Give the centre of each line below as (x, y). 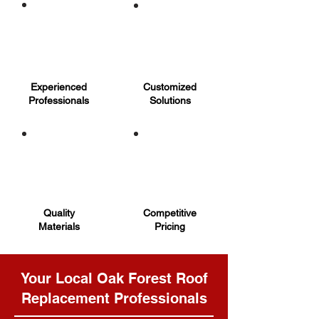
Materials (59, 226)
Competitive (170, 213)
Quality (59, 213)
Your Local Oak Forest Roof (114, 278)
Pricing (170, 226)
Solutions (170, 100)
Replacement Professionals (114, 298)
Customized (170, 87)
